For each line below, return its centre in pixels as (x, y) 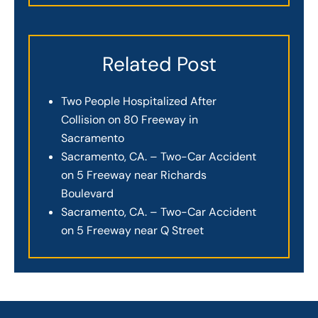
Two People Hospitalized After (139, 101)
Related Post (159, 65)
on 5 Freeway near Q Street (132, 230)
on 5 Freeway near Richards (134, 175)
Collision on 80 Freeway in (130, 119)
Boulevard (87, 193)
